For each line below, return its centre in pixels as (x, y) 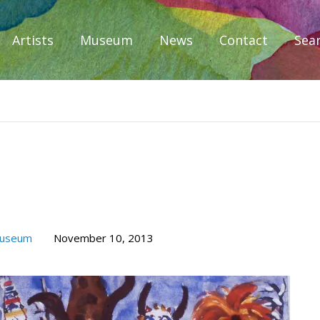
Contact (244, 40)
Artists (33, 40)
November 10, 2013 (104, 238)
